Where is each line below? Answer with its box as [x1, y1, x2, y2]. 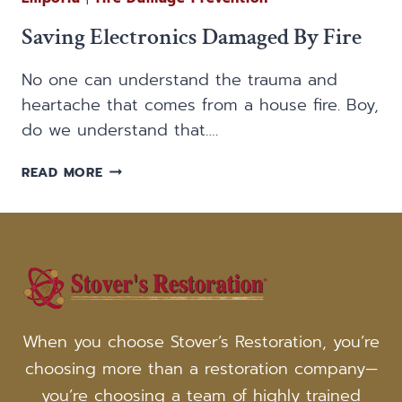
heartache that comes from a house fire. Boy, [22, 92, 379, 118]
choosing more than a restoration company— [24, 356, 378, 382]
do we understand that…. [22, 118, 218, 144]
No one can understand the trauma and [22, 67, 337, 93]
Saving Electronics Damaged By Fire [22, 22, 362, 53]
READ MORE [22, 162, 103, 183]
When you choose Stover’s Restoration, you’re [22, 329, 380, 355]
